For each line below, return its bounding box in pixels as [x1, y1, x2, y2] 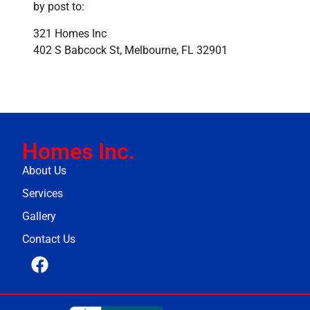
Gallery [22, 209, 56, 223]
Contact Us [22, 232, 75, 246]
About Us [22, 163, 66, 177]
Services [22, 186, 63, 200]
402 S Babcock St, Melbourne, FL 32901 [33, 43, 228, 57]
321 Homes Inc [33, 26, 107, 40]
